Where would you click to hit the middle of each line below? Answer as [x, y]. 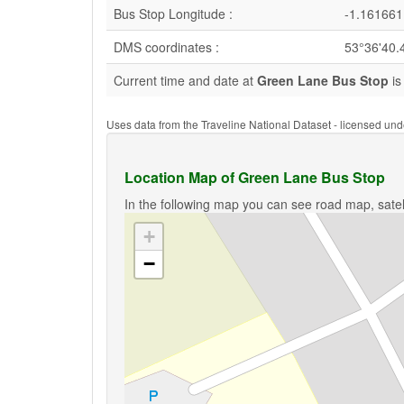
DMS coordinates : [166, 47]
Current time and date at [185, 80]
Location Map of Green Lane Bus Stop [255, 177]
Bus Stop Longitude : [173, 14]
